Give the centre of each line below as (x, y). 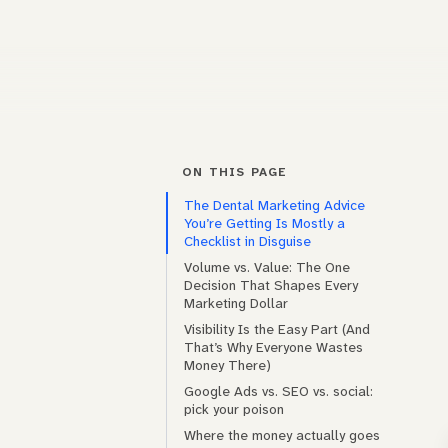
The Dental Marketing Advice (274, 205)
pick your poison (234, 409)
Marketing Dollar (236, 303)
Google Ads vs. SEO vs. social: (278, 391)
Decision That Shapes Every (271, 285)
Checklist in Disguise (247, 241)
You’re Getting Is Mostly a (264, 223)
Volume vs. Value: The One (267, 267)
